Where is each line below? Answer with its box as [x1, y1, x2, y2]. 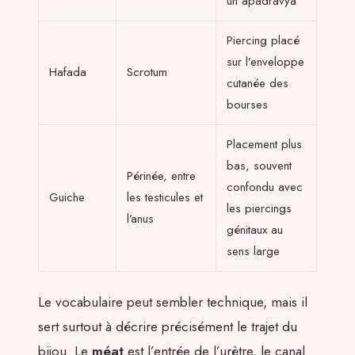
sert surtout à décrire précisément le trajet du [38, 316, 297, 336]
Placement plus [227, 136, 302, 154]
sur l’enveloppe [227, 53, 304, 71]
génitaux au [227, 221, 283, 239]
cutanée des [227, 74, 288, 93]
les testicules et [127, 189, 203, 207]
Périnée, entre [127, 167, 196, 185]
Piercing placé [227, 32, 300, 50]
